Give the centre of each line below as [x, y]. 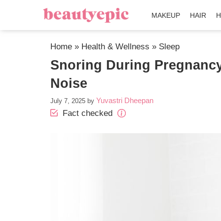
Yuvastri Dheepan [125, 100]
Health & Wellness [115, 47]
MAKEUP [166, 15]
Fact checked [88, 113]
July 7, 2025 [68, 101]
